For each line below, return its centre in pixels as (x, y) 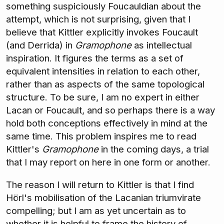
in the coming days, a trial (154, 149)
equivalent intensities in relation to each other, (103, 71)
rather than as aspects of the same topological (105, 84)
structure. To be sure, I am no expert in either (103, 97)
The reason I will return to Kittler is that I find (100, 185)
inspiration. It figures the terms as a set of (95, 58)
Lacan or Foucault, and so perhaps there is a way (110, 110)
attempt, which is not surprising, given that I (98, 19)
